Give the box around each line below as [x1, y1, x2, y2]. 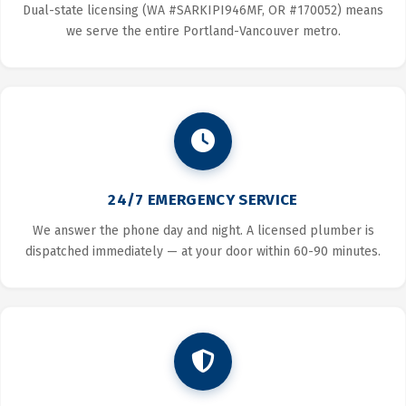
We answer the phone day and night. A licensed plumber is [32, 223, 374, 239]
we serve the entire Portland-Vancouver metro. [65, 24, 341, 40]
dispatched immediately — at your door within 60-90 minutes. [25, 244, 381, 260]
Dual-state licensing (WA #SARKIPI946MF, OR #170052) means [23, 3, 383, 19]
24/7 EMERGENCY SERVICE [108, 190, 298, 210]
